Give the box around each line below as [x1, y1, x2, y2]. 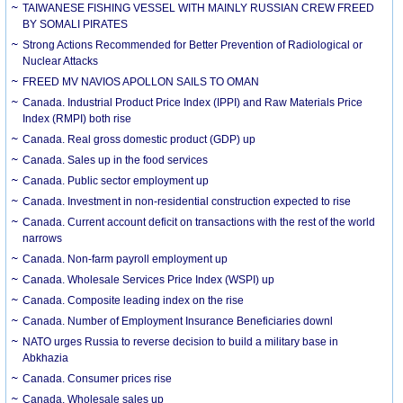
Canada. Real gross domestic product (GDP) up [22, 132, 256, 146]
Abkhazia [22, 351, 69, 364]
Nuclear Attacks [22, 54, 99, 67]
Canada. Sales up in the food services [22, 153, 209, 166]
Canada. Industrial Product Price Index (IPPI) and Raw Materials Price [22, 95, 363, 109]
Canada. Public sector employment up [22, 174, 210, 187]
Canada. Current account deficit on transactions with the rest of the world [22, 215, 376, 228]
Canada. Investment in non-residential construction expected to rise [22, 194, 352, 208]
